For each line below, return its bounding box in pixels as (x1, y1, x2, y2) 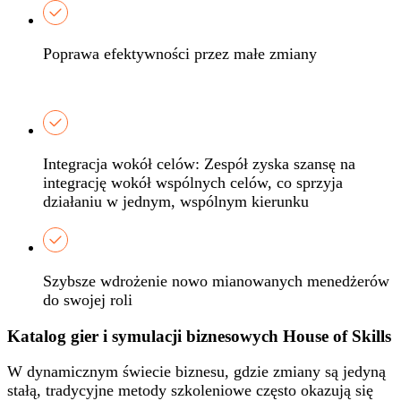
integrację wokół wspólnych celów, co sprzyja (43, 173, 343, 192)
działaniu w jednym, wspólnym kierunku (43, 192, 309, 210)
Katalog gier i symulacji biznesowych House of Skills (7, 326, 391, 346)
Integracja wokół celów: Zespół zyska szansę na (43, 154, 355, 173)
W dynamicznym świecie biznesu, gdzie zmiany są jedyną (7, 363, 386, 381)
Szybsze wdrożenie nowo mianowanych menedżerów (43, 271, 389, 290)
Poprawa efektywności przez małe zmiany (43, 44, 317, 63)
